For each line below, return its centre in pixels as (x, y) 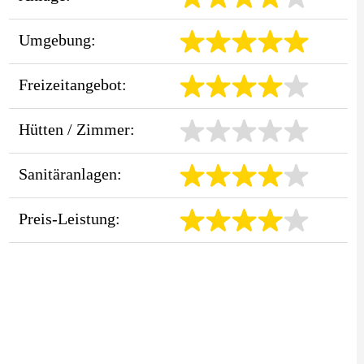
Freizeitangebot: (72, 84)
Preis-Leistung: (69, 218)
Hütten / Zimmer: (76, 129)
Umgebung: (57, 39)
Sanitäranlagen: (70, 173)
